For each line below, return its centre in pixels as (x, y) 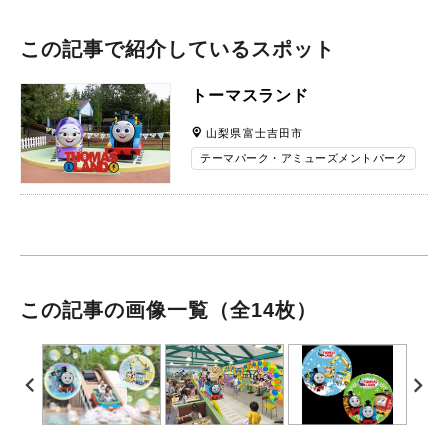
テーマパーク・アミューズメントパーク (304, 157)
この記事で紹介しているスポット (177, 48)
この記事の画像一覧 (114, 310)
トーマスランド (250, 95)
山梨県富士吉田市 (255, 132)
